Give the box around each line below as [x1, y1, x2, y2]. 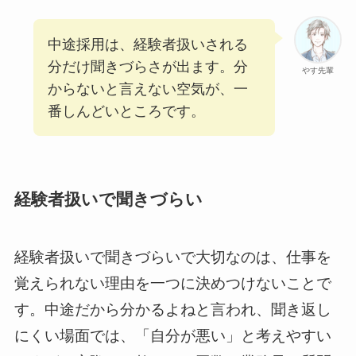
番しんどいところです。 [47, 103, 205, 119]
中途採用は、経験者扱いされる [47, 36, 248, 52]
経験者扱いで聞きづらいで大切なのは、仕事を [14, 248, 331, 265]
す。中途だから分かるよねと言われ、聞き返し [14, 300, 331, 318]
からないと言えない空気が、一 [47, 80, 248, 97]
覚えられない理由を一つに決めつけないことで [14, 274, 331, 292]
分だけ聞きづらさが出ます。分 [47, 58, 248, 75]
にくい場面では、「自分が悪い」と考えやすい [14, 327, 331, 344]
